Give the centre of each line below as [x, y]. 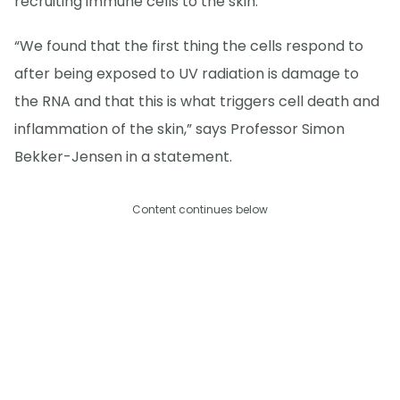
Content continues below [200, 209]
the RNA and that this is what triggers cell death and [197, 101]
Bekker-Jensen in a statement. [123, 156]
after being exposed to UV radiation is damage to [187, 73]
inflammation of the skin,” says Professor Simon [179, 129]
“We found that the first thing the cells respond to [189, 46]
